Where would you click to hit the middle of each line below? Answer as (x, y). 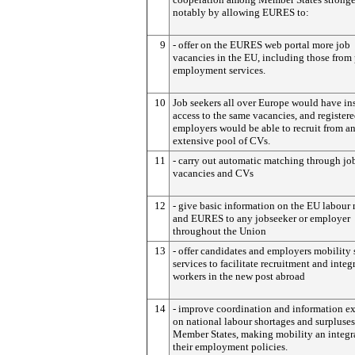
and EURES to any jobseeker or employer (261, 218)
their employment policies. (230, 347)
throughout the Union (219, 231)
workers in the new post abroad (239, 276)
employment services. (219, 70)
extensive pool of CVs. (221, 141)
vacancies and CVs (213, 173)
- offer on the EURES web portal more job (261, 45)
